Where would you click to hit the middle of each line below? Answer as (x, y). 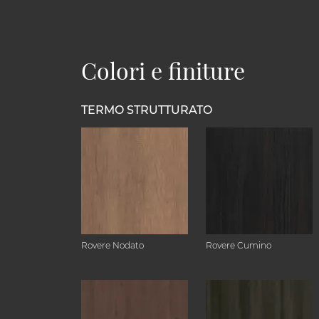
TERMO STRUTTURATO (147, 110)
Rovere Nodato (113, 245)
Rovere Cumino (239, 245)
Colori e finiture (163, 70)
